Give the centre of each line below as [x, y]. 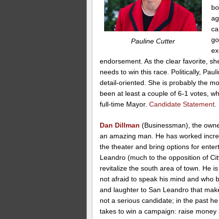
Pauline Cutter [153, 41]
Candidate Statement [182, 104]
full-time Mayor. [125, 104]
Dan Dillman [120, 125]
